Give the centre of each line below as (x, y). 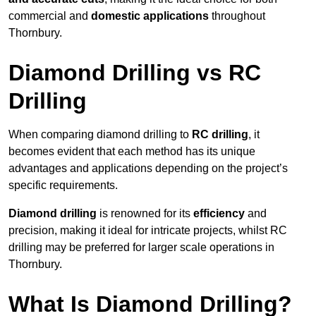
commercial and (50, 16)
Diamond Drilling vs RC (135, 73)
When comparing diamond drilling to (100, 135)
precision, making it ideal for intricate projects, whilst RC (148, 231)
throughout (237, 16)
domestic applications (150, 16)
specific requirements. (63, 186)
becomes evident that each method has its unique (132, 152)
